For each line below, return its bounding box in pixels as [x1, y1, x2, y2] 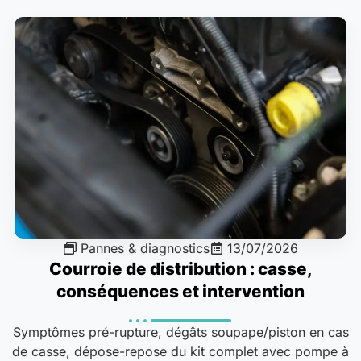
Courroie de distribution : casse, [49, 259, 312, 280]
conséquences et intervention [56, 281, 305, 302]
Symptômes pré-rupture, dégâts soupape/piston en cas [12, 324, 349, 341]
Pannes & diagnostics [80, 240, 210, 257]
